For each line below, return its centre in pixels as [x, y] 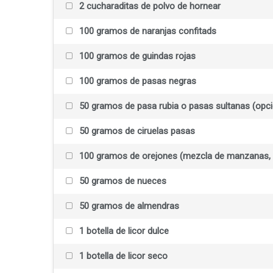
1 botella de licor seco [122, 256]
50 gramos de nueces [122, 181]
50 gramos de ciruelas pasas [136, 131]
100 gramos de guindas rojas [136, 56]
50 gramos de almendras [128, 206]
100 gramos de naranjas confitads [147, 31]
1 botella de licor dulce [123, 231]
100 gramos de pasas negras [136, 81]
